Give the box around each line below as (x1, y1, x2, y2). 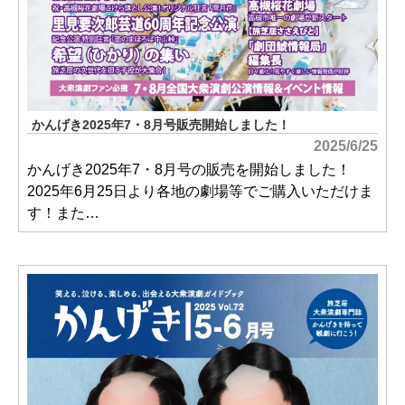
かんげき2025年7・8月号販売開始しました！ (31, 118, 290, 133)
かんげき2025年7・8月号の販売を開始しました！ (27, 161, 352, 178)
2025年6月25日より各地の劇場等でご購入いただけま (27, 183, 374, 200)
